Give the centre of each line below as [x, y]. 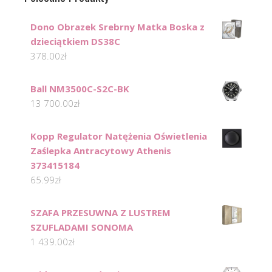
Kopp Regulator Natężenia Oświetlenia [119, 136]
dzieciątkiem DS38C [75, 42]
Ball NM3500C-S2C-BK [80, 89]
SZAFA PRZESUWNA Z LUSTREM [100, 213]
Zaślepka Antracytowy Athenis [101, 151]
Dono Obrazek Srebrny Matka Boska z [117, 27]
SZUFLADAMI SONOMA [82, 227]
